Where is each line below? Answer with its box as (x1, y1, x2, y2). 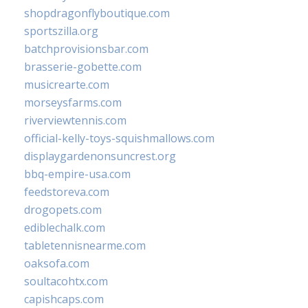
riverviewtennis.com (24, 113, 126, 129)
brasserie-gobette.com (24, 59, 142, 75)
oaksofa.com (24, 256, 89, 272)
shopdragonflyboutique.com (24, 5, 170, 21)
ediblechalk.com (24, 220, 105, 236)
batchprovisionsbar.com (24, 41, 148, 57)
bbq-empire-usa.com (24, 166, 131, 182)
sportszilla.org (24, 23, 98, 39)
